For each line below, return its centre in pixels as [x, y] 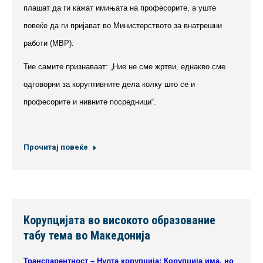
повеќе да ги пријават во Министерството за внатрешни [123, 25]
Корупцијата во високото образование [119, 220]
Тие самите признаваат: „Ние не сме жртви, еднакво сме [124, 66]
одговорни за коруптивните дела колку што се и [109, 84]
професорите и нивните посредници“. [90, 102]
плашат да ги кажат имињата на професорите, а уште [120, 8]
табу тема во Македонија [87, 235]
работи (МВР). [49, 43]
